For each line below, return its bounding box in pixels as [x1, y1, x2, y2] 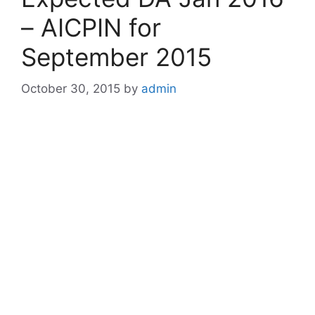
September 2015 [21, 42, 212, 72]
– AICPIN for [21, 13, 161, 42]
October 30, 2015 [21, 81, 120, 96]
